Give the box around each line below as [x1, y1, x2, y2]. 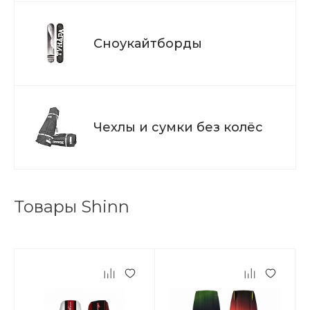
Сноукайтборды [93, 35, 202, 51]
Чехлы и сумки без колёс [93, 119, 263, 135]
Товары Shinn [14, 197, 129, 217]
